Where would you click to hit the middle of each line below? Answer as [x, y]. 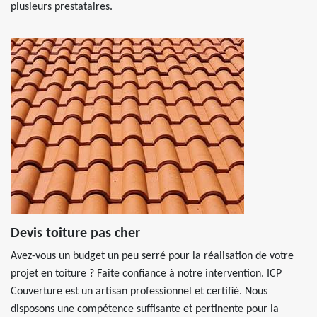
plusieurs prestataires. [62, 7]
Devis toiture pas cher [75, 234]
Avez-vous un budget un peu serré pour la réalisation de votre [152, 256]
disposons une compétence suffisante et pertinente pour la [145, 309]
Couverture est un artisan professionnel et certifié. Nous [139, 292]
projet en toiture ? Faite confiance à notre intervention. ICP [146, 274]
